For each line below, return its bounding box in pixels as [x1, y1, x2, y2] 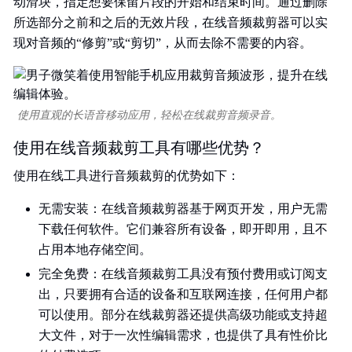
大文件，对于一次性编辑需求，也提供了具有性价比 [38, 328, 328, 342]
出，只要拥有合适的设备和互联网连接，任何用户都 [38, 288, 328, 301]
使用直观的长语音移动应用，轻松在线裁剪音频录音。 [17, 109, 281, 121]
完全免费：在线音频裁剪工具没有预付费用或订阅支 [38, 267, 328, 280]
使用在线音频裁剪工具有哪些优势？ [13, 139, 265, 156]
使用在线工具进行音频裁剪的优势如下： [13, 169, 240, 182]
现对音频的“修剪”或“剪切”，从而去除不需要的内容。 [13, 36, 312, 49]
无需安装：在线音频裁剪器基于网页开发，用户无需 [38, 202, 328, 215]
